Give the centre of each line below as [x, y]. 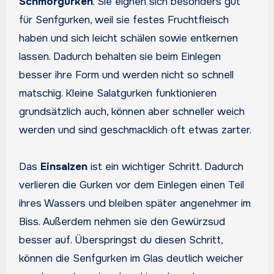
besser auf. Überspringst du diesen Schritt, [120, 240]
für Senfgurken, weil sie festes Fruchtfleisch [124, 20]
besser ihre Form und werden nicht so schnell [126, 75]
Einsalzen [64, 166]
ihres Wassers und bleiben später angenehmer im [135, 203]
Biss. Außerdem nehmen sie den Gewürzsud [122, 221]
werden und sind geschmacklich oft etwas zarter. [135, 130]
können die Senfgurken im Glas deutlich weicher [131, 258]
